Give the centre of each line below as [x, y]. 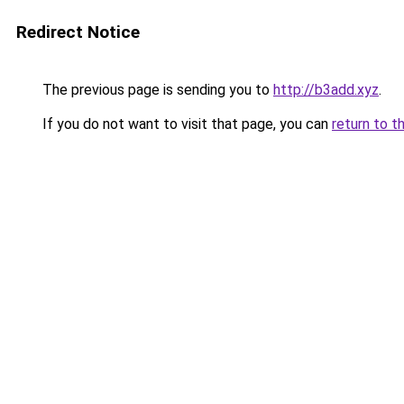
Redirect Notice [78, 32]
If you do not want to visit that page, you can [185, 124]
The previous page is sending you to [156, 90]
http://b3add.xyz [326, 90]
